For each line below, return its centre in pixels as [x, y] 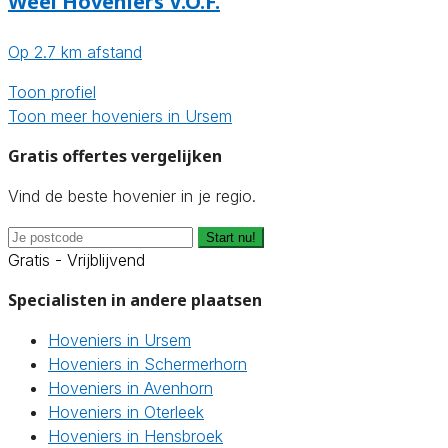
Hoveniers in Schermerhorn [147, 364]
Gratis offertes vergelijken [115, 156]
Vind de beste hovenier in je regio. [132, 196]
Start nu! [231, 238]
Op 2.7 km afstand [75, 52]
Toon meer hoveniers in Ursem [120, 116]
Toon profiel [52, 92]
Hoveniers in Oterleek [126, 412]
